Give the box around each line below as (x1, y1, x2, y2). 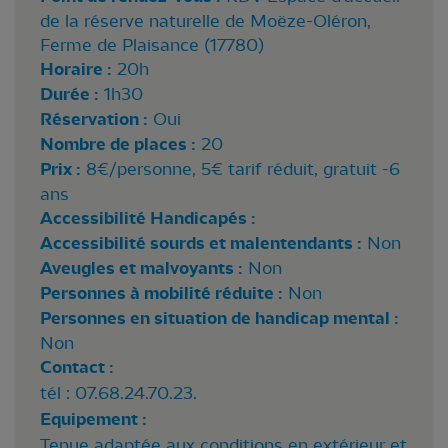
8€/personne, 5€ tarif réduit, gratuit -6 (86, 158, 400, 179)
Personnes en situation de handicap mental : (40, 307, 399, 329)
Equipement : (40, 408, 147, 430)
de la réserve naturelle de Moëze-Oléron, (40, 10, 371, 31)
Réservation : (40, 108, 148, 130)
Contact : (40, 356, 114, 378)
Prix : (40, 158, 81, 180)
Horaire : (40, 58, 112, 80)
